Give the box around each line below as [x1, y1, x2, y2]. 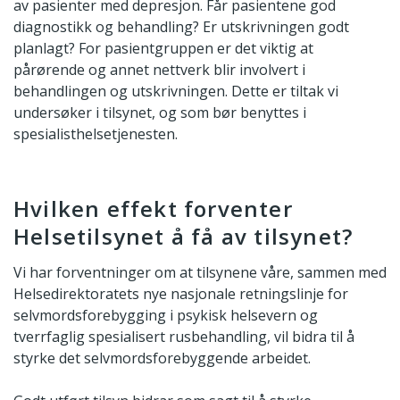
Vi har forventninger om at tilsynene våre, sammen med [13, 262, 387, 282]
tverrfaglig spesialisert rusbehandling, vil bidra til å [13, 326, 354, 346]
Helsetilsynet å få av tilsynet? [13, 221, 354, 252]
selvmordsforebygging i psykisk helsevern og [13, 304, 318, 325]
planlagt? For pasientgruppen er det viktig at [13, 38, 313, 59]
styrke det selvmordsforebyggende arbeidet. [13, 347, 311, 368]
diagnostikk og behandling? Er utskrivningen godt [13, 17, 349, 37]
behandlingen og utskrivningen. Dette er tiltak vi [13, 81, 338, 102]
